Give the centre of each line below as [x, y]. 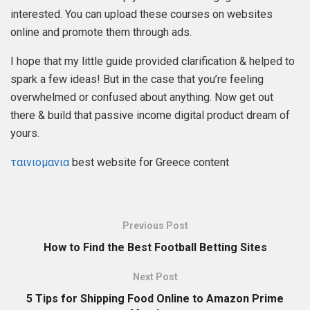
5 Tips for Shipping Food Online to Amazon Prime [155, 299]
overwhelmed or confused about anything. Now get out [142, 98]
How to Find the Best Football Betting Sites [155, 248]
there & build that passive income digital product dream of [150, 116]
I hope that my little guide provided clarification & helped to [153, 62]
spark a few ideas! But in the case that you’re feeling [137, 80]
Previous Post [155, 226]
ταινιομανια [40, 163]
